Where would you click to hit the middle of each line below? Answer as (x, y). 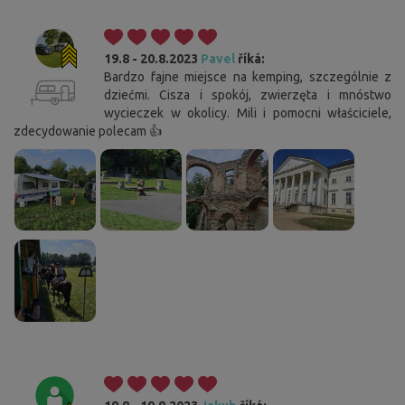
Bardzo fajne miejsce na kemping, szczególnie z (248, 77)
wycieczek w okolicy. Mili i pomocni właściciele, (248, 113)
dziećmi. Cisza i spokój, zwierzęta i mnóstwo (248, 95)
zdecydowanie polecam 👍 (88, 132)
